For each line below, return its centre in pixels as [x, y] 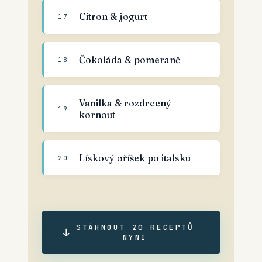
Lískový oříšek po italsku [135, 158]
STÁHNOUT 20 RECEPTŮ [135, 227]
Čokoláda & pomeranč [130, 60]
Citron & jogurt [113, 16]
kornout [97, 115]
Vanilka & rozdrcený [125, 103]
